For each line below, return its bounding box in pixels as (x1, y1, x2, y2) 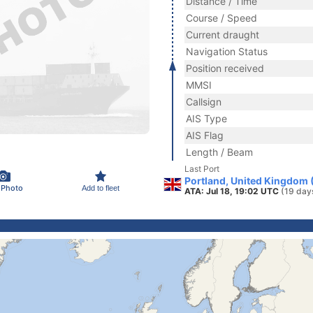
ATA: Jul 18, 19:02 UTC (184, 186, 281, 196)
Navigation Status (186, 45, 268, 57)
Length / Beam (186, 146, 253, 158)
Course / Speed (186, 12, 257, 24)
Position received (186, 62, 264, 74)
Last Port (184, 163, 219, 174)
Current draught (186, 29, 259, 41)
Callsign (186, 96, 221, 108)
